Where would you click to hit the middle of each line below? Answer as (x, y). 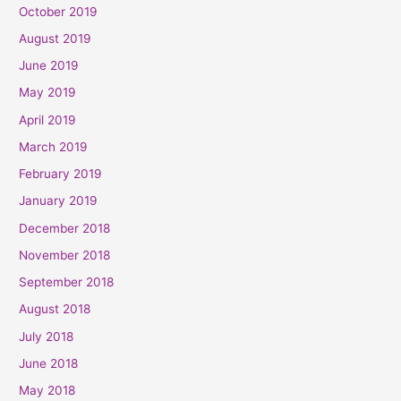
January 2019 (59, 201)
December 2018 (65, 228)
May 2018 (47, 391)
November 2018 (65, 255)
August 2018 (55, 309)
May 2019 (48, 93)
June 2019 (49, 66)
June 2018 (49, 363)
